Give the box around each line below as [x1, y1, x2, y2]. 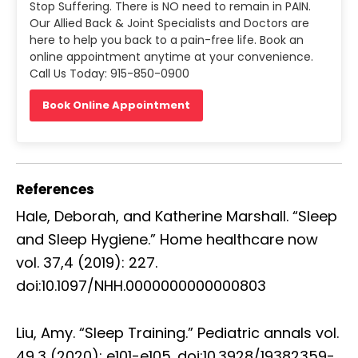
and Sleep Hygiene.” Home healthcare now [16, 229, 318, 249]
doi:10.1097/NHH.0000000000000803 [16, 275, 266, 296]
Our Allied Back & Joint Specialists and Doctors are [30, 14, 309, 31]
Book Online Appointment [42, 97, 190, 113]
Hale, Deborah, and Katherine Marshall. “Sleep [16, 205, 337, 226]
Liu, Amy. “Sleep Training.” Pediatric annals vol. [16, 322, 339, 343]
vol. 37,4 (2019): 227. [16, 252, 157, 272]
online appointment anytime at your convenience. [30, 48, 313, 65]
